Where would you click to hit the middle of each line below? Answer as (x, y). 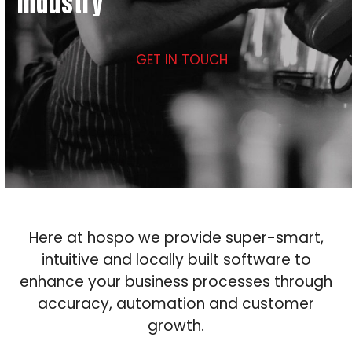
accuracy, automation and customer (176, 304)
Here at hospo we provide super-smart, (176, 238)
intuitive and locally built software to (176, 260)
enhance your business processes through (176, 282)
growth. (176, 326)
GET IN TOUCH (181, 60)
